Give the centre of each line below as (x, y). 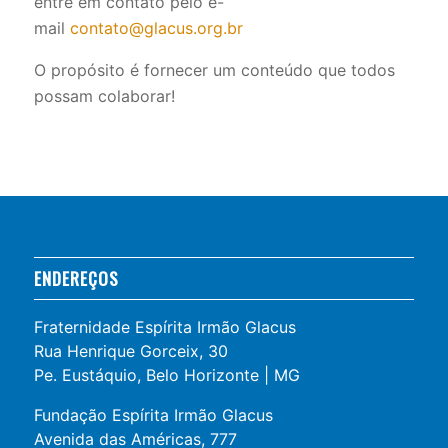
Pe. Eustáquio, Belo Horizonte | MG (166, 375)
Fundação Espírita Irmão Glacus (153, 415)
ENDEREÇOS (76, 278)
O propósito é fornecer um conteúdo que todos (214, 70)
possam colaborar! (104, 96)
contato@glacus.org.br (156, 28)
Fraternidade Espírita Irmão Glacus (164, 327)
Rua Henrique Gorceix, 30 (130, 351)
